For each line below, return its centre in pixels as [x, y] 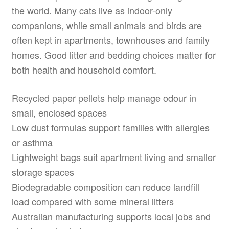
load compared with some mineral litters [93, 201]
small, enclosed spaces [59, 112]
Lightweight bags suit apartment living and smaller [113, 157]
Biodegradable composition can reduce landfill [105, 186]
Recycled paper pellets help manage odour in [104, 97]
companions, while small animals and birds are [107, 25]
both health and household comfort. [84, 70]
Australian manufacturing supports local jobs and [111, 216]
